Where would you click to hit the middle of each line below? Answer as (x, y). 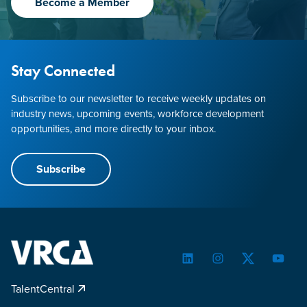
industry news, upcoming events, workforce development (137, 113)
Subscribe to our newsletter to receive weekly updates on (138, 98)
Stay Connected (63, 70)
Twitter (261, 265)
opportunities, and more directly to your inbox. (113, 128)
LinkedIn (206, 265)
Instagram (239, 265)
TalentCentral (44, 289)
